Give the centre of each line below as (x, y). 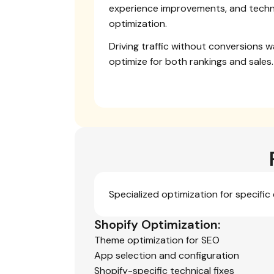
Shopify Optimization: (157, 224)
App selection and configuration (167, 255)
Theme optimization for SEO (157, 240)
